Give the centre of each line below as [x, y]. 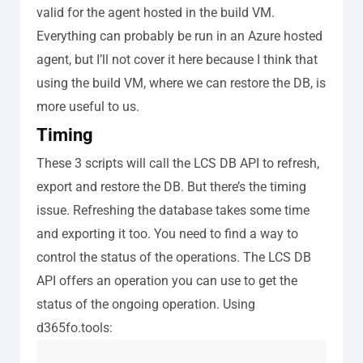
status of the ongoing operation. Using [146, 304]
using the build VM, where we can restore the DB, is [181, 83]
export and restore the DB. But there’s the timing [171, 186]
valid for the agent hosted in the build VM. [156, 12]
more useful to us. [88, 106]
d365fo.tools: [75, 327]
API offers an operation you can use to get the [167, 280]
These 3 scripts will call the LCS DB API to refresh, [178, 163]
